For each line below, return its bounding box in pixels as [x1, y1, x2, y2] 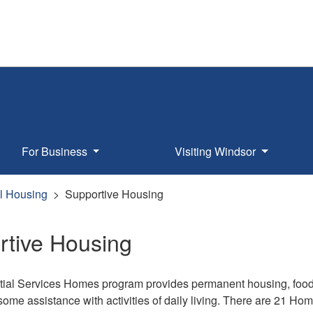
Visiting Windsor [175, 143, 259, 159]
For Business [21, 143, 90, 159]
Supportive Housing [65, 185, 163, 202]
